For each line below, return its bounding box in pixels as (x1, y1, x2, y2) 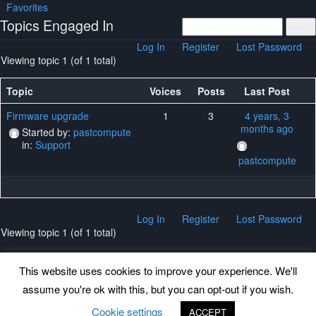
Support (35, 138, 71, 152)
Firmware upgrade (6, 109, 89, 123)
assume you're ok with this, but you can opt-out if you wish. (23, 281, 293, 296)
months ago (241, 121, 294, 135)
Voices (150, 84, 182, 98)
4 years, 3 (245, 109, 290, 123)
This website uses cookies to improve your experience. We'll (19, 262, 297, 278)
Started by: (22, 125, 73, 139)
